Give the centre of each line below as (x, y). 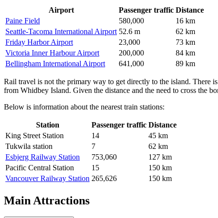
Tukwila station (29, 146)
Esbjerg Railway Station (43, 157)
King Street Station (35, 135)
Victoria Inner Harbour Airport (52, 53)
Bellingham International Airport (55, 63)
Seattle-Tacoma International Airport (61, 31)
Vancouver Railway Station (47, 178)
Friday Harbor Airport (39, 42)
